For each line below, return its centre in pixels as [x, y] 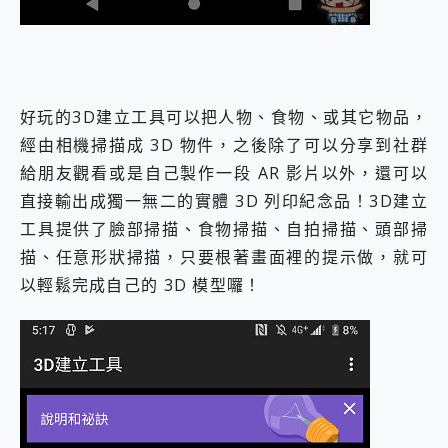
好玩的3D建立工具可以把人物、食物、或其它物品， [224, 116]
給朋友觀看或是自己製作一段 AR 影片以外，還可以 [224, 172]
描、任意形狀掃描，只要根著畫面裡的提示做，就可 [224, 256]
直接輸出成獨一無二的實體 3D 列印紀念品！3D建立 [224, 200]
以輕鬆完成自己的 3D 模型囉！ [141, 284]
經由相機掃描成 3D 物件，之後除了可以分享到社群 [224, 144]
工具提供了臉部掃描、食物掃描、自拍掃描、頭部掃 [224, 228]
